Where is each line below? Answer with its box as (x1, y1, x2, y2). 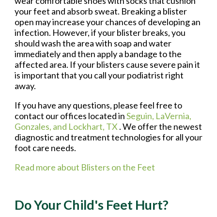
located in (87, 110, 126, 121)
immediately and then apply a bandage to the (15, 48, 182, 59)
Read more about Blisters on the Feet (15, 161, 155, 172)
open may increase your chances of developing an (15, 16, 201, 27)
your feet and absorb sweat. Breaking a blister (15, 5, 187, 16)
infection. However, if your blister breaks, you (15, 27, 186, 38)
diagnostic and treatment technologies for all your (15, 131, 202, 142)
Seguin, (126, 110, 155, 121)
